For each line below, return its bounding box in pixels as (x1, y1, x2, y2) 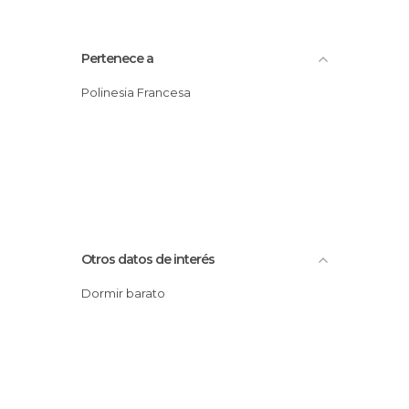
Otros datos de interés (81, 251, 215, 267)
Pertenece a (81, 50, 153, 67)
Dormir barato (91, 286, 165, 300)
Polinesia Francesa (89, 85, 191, 100)
